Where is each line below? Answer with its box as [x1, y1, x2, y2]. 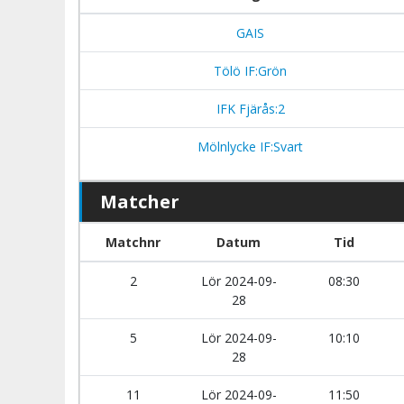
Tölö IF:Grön [210, 62, 287, 79]
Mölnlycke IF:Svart [194, 138, 303, 155]
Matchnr [106, 234, 161, 251]
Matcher [100, 189, 179, 214]
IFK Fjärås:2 [212, 100, 285, 117]
